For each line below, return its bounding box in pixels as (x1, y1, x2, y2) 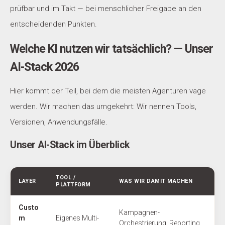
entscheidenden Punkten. (10, 20, 97, 29)
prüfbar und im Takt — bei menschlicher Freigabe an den (10, 4, 201, 14)
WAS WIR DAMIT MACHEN (119, 178, 192, 185)
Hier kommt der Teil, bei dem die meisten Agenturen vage (10, 86, 206, 96)
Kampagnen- (119, 208, 160, 217)
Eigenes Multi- (56, 214, 99, 222)
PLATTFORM (56, 181, 91, 188)
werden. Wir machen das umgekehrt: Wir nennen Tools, (10, 102, 196, 111)
